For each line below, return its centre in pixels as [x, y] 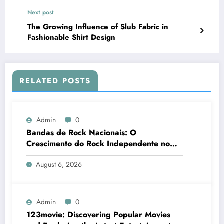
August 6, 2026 [59, 165]
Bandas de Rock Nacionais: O [81, 133]
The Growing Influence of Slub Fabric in [98, 27]
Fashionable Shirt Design [71, 38]
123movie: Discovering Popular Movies [98, 215]
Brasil [37, 155]
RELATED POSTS [55, 81]
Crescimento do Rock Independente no [98, 144]
